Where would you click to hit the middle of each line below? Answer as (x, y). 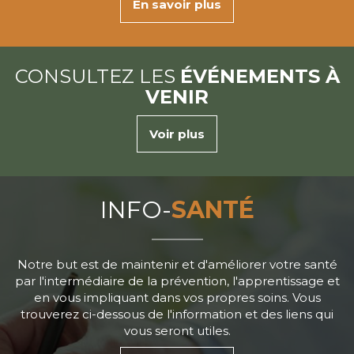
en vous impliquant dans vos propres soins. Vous (177, 298)
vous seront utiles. (177, 331)
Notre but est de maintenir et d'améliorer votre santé (177, 265)
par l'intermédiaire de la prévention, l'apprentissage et (177, 281)
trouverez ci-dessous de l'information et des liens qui (177, 314)
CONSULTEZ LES (97, 77)
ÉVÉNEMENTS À (260, 77)
